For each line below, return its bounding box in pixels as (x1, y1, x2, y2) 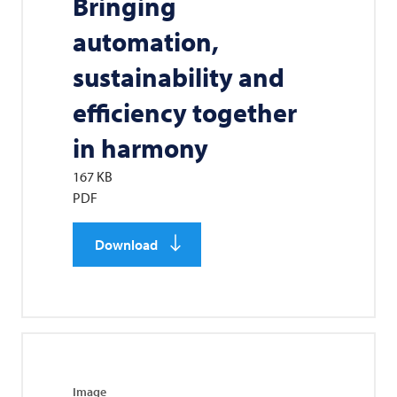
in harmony (73, 130, 208, 165)
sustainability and (73, 59, 284, 94)
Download (95, 235, 158, 253)
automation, (73, 24, 219, 58)
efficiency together (73, 95, 297, 129)
